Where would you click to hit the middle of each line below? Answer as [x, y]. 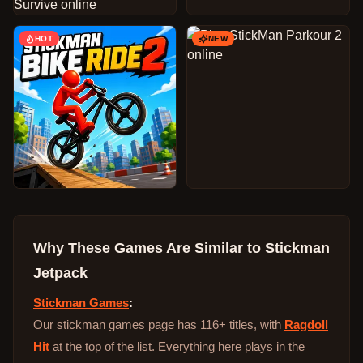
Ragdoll [306, 325]
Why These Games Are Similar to [149, 248]
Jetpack [60, 273]
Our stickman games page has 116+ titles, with [159, 325]
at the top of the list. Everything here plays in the [177, 346]
